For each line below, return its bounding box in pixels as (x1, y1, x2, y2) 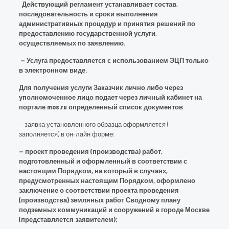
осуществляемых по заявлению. (18, 39, 125, 47)
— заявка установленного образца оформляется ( (18, 120, 169, 128)
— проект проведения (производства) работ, (18, 147, 163, 155)
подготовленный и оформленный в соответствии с (18, 157, 187, 165)
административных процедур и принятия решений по (18, 19, 195, 28)
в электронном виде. (18, 66, 87, 74)
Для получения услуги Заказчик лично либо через (18, 83, 183, 91)
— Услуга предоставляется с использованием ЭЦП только (18, 56, 209, 64)
